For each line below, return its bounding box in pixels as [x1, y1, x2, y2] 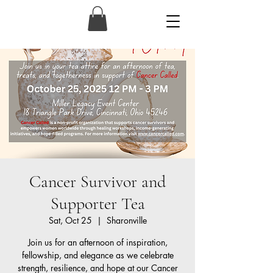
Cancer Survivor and [29, 171, 166, 192]
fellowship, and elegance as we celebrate [21, 249, 174, 261]
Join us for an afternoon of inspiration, [27, 236, 168, 248]
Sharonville [106, 214, 147, 226]
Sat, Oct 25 [48, 214, 92, 226]
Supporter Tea [50, 193, 145, 214]
